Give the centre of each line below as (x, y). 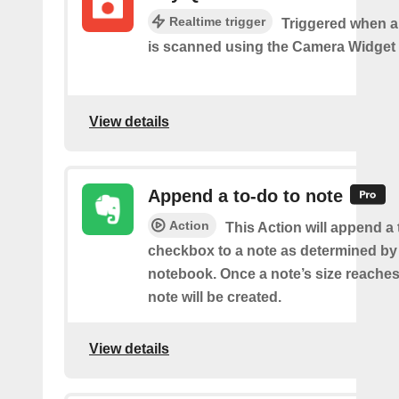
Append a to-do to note (245, 196)
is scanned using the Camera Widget (272, 47)
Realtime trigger (217, 22)
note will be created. (215, 297)
